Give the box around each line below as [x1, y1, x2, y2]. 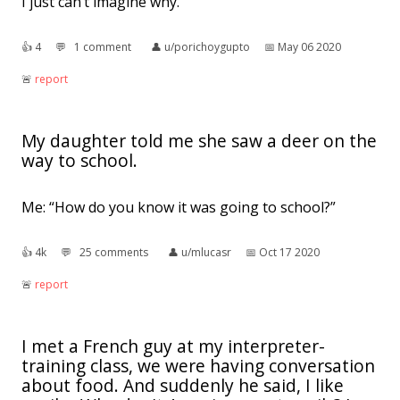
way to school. [21, 148, 137, 173]
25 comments [79, 245, 148, 261]
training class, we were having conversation [21, 354, 375, 379]
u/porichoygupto [164, 39, 250, 55]
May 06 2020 [278, 39, 341, 55]
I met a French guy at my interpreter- [21, 334, 325, 359]
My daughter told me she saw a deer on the [21, 129, 377, 154]
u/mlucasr [181, 245, 231, 261]
